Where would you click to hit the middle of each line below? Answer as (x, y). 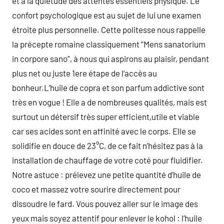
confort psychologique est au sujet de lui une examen (106, 15)
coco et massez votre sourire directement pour (96, 189)
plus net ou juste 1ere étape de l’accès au (84, 73)
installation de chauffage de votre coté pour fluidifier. (107, 160)
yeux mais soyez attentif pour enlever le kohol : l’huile (107, 218)
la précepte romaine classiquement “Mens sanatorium (109, 44)
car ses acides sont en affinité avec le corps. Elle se (104, 131)
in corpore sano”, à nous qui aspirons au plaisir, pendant (110, 58)
